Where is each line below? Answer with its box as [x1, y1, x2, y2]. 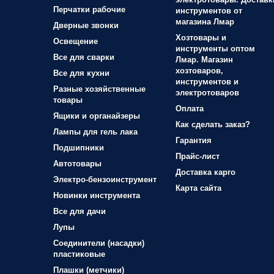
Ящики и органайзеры [53, 111, 140, 120]
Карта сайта [176, 183, 221, 193]
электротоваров [176, 88, 239, 97]
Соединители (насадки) [53, 239, 144, 248]
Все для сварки [53, 53, 114, 62]
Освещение [53, 37, 98, 46]
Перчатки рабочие [53, 5, 125, 14]
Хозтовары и [176, 33, 226, 42]
